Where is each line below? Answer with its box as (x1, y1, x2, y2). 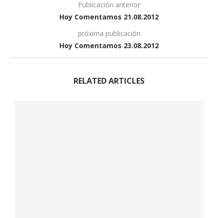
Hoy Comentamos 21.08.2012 (59, 12, 159, 21)
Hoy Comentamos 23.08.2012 (59, 41, 159, 50)
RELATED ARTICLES (73, 75, 145, 86)
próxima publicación (77, 29, 141, 38)
